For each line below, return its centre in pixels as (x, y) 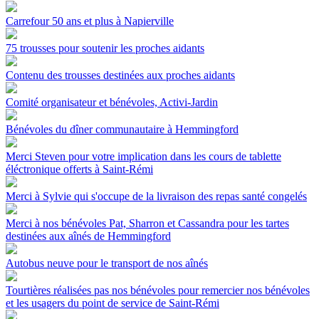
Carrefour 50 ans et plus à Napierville (90, 21)
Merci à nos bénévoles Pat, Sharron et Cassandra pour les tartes (147, 223)
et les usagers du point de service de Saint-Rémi (113, 303)
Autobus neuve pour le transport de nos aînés (107, 263)
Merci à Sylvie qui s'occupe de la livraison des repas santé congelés (156, 196)
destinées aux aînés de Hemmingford (88, 236)
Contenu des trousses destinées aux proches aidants (120, 75)
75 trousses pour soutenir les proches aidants (105, 48)
